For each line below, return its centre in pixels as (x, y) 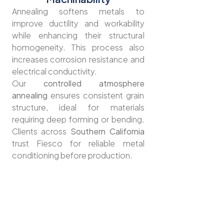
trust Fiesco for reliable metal (78, 143)
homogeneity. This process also (78, 47)
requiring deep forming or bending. (78, 119)
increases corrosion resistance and (78, 59)
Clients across (41, 131)
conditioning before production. (72, 155)
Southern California (107, 131)
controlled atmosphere (94, 83)
